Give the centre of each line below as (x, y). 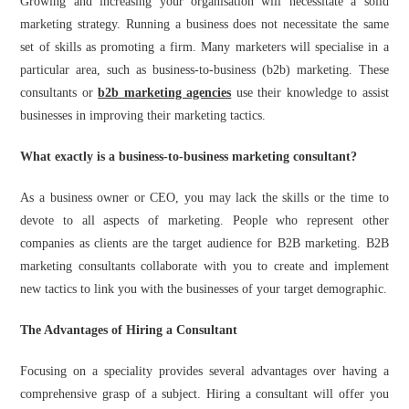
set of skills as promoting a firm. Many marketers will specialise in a (204, 47)
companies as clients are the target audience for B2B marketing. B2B (204, 243)
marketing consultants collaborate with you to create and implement (204, 266)
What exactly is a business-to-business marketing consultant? (189, 157)
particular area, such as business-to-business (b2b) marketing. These (204, 70)
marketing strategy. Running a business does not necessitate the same (204, 24)
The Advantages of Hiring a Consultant (129, 330)
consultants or (59, 93)
